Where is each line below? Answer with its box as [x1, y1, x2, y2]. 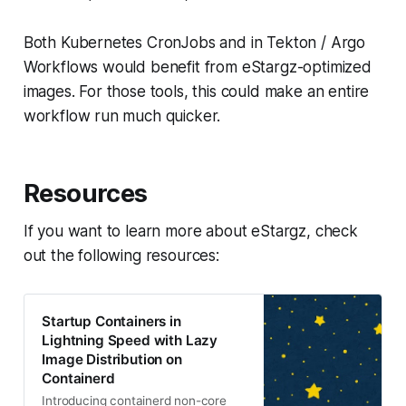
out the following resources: [23, 246, 219, 265]
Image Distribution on [42, 351, 182, 369]
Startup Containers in [42, 313, 181, 331]
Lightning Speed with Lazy [42, 332, 218, 350]
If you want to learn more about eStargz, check [23, 221, 358, 240]
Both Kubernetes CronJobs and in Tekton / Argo [23, 33, 366, 52]
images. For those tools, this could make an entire [23, 82, 370, 101]
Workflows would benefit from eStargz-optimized [23, 57, 372, 76]
